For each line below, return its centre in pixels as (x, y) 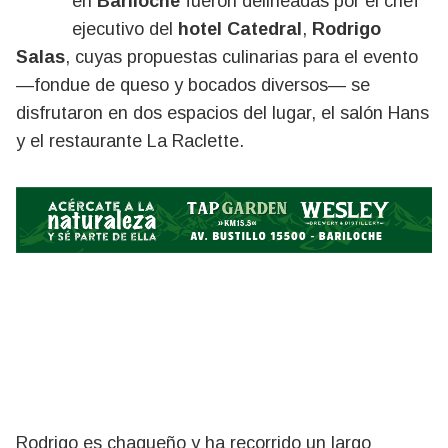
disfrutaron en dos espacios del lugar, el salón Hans (222, 113)
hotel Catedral (240, 29)
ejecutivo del (125, 29)
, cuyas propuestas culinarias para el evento (241, 57)
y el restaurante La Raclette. (130, 141)
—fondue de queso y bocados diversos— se (193, 85)
